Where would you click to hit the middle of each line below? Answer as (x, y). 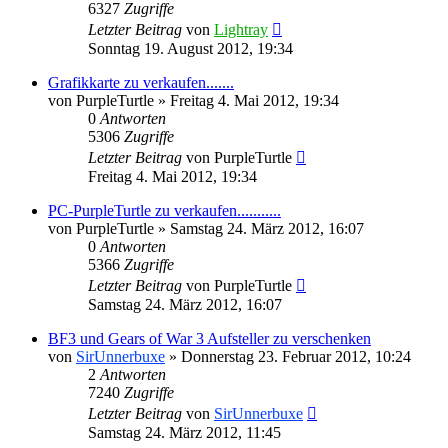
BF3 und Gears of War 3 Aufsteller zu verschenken (209, 338)
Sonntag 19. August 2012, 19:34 (190, 48)
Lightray (241, 29)
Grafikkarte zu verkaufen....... (141, 82)
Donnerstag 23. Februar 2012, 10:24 (296, 356)
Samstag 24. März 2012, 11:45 (184, 432)
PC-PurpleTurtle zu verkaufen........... (164, 210)
